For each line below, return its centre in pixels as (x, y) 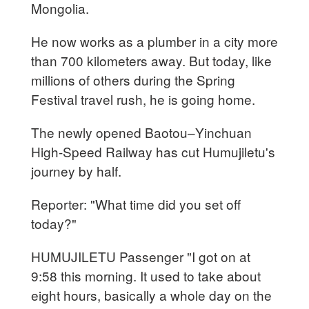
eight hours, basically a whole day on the (152, 295)
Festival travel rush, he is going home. (145, 99)
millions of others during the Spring (133, 79)
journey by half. (78, 170)
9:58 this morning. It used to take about (146, 275)
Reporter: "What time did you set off (136, 203)
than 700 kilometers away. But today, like (152, 60)
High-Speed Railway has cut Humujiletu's (153, 151)
